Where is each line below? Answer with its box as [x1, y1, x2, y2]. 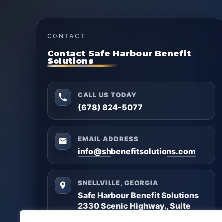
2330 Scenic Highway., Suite [78, 201, 191, 211]
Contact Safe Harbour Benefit [47, 48, 191, 58]
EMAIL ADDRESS [78, 135, 139, 143]
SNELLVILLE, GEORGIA [78, 179, 159, 187]
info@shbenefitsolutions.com [78, 146, 196, 157]
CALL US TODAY [78, 91, 137, 99]
